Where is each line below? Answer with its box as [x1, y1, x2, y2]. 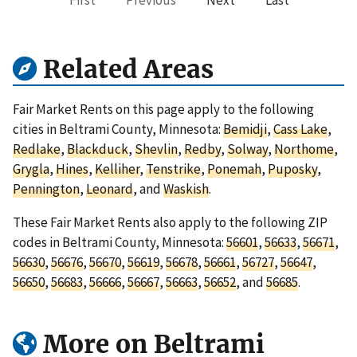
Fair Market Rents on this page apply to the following [13, 100, 314, 119]
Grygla [13, 160, 49, 178]
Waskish [163, 180, 209, 198]
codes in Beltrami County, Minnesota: [13, 233, 226, 252]
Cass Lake [273, 120, 328, 139]
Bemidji [223, 120, 267, 139]
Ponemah [207, 160, 261, 178]
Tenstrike [146, 160, 201, 178]
